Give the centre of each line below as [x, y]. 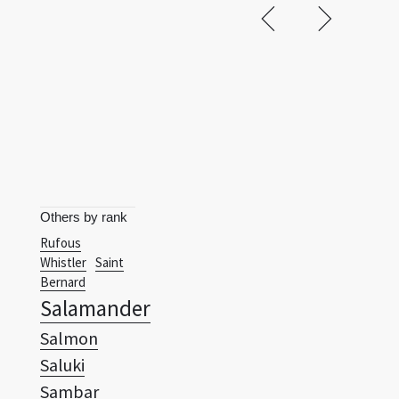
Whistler [63, 262]
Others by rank [84, 217]
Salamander [95, 308]
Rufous [61, 243]
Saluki [62, 365]
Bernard [63, 282]
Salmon [69, 338]
